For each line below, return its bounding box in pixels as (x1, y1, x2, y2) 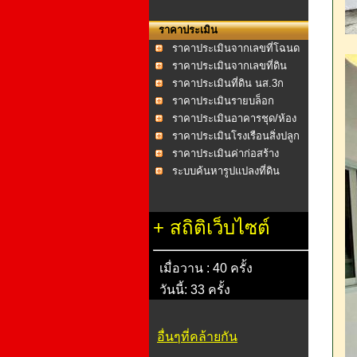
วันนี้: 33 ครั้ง (153, 283, 230, 296)
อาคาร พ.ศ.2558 (149, 164, 225, 176)
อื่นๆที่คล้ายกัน (157, 330, 237, 343)
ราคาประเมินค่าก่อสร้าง (172, 147, 279, 159)
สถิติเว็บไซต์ (170, 217, 270, 238)
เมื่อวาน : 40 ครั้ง (153, 261, 253, 275)
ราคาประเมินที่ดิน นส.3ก (172, 77, 284, 89)
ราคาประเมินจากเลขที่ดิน (172, 60, 287, 72)
